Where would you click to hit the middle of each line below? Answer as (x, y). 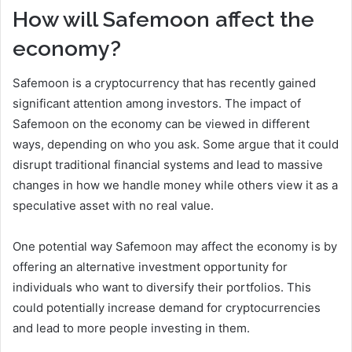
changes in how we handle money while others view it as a (175, 185)
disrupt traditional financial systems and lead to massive (168, 165)
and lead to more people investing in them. (131, 328)
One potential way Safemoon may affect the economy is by (175, 247)
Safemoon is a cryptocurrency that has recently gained (164, 83)
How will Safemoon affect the (163, 19)
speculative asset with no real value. (113, 206)
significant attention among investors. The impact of (157, 104)
